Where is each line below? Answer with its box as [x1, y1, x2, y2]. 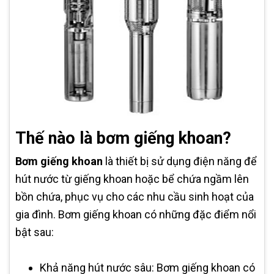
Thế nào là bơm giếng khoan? [15, 128, 231, 149]
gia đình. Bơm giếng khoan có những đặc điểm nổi [15, 208, 256, 221]
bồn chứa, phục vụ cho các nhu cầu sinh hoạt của [15, 190, 254, 204]
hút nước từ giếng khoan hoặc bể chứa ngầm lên [15, 172, 249, 186]
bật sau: [15, 226, 54, 239]
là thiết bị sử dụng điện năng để [103, 155, 257, 168]
